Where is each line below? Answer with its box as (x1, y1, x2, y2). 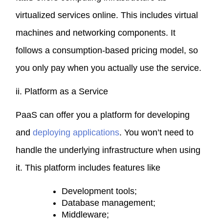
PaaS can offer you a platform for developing (16, 109, 190, 120)
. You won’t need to (119, 127, 194, 137)
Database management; (62, 197, 156, 208)
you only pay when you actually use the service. (16, 63, 202, 73)
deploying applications (33, 127, 120, 137)
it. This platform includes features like (16, 162, 161, 173)
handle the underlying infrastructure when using (16, 145, 201, 155)
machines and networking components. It (16, 27, 176, 38)
